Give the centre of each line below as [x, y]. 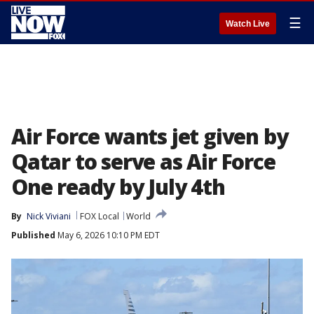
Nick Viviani [49, 216]
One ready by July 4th [118, 187]
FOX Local [100, 216]
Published [33, 235]
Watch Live [248, 24]
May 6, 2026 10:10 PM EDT [108, 235]
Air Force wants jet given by [150, 136]
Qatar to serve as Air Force [143, 162]
